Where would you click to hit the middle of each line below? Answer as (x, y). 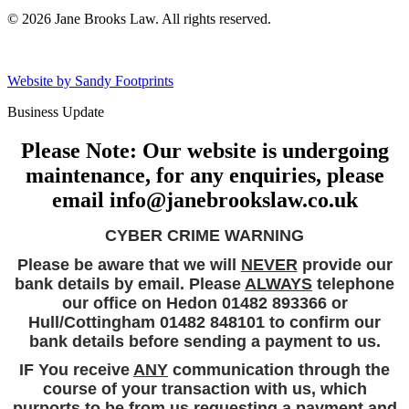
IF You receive (76, 369)
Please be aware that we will (129, 264)
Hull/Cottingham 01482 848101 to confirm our (204, 322)
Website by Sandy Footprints (90, 80)
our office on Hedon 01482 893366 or (204, 303)
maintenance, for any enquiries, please (204, 175)
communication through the (279, 369)
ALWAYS (278, 283)
